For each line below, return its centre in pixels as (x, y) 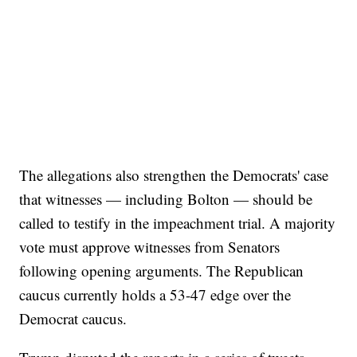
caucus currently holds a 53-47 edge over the (155, 295)
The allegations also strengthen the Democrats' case (174, 175)
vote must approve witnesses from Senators (150, 247)
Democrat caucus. (73, 319)
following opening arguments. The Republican (162, 271)
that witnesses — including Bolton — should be (166, 199)
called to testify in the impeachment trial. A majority (178, 223)
